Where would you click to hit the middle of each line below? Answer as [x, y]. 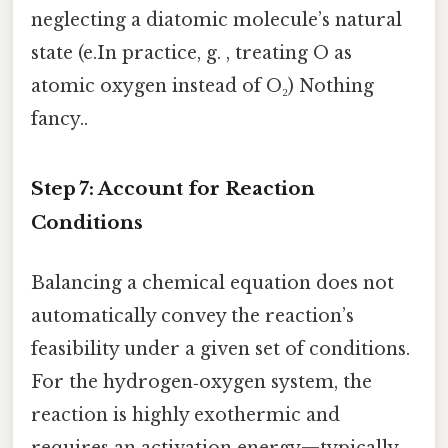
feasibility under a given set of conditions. [220, 348]
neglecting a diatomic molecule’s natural [216, 19]
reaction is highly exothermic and [185, 414]
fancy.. [59, 118]
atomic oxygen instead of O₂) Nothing [202, 85]
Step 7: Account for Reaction [173, 189]
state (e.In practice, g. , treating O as [191, 52]
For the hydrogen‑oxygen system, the [201, 381]
